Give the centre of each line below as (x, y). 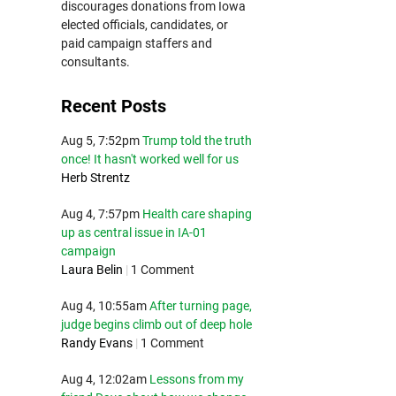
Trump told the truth (197, 141)
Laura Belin (91, 270)
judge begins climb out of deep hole (156, 324)
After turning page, (200, 306)
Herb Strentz (95, 178)
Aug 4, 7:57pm (100, 214)
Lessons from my (196, 379)
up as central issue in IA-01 (133, 232)
